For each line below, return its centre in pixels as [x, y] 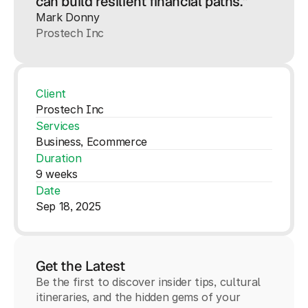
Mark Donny [68, 17]
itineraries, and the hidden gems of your [138, 297]
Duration [59, 158]
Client [51, 93]
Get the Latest [80, 266]
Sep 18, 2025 [69, 206]
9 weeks [57, 174]
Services [58, 126]
